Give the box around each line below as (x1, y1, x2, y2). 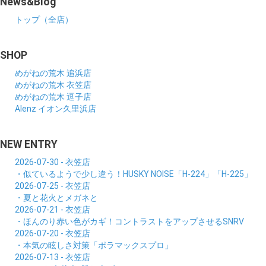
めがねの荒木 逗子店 (15, 91, 91, 102)
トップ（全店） (15, 14, 73, 24)
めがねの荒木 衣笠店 (15, 80, 91, 90)
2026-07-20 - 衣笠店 (15, 228, 90, 238)
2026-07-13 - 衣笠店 (15, 252, 90, 262)
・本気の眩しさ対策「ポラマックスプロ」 (15, 240, 173, 250)
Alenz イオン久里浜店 (15, 103, 96, 113)
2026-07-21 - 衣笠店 (15, 204, 90, 214)
